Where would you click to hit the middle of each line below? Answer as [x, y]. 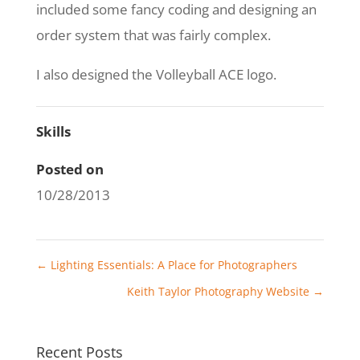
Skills [53, 131]
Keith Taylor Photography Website [220, 291]
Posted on [70, 169]
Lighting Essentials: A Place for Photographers [172, 265]
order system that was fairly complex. [153, 35]
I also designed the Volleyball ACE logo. [156, 74]
